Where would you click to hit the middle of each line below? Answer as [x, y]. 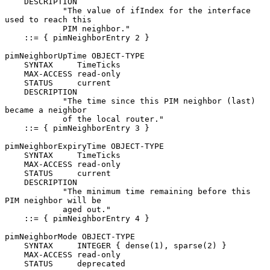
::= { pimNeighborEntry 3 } [14, 128]
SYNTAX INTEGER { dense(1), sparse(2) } [14, 245]
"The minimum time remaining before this [34, 191]
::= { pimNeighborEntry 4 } [14, 218]
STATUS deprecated [14, 263]
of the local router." [34, 119]
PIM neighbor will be [53, 200]
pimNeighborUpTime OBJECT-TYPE [75, 55]
